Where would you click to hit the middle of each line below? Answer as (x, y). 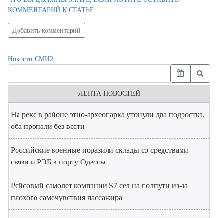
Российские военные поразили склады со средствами (100, 150)
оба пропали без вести (48, 126)
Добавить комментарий (46, 30)
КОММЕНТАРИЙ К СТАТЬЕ (51, 10)
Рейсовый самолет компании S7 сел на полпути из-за (99, 186)
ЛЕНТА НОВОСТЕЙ (109, 94)
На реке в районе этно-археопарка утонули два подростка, (108, 115)
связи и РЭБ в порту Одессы (58, 162)
